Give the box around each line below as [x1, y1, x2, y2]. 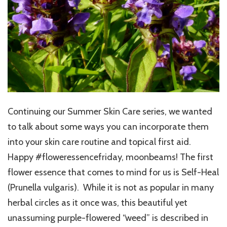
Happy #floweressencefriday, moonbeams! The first [8, 151, 213, 163]
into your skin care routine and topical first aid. [8, 136, 193, 147]
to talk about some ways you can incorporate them [8, 121, 209, 132]
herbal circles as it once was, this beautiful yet [8, 197, 187, 208]
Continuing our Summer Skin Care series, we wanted [8, 105, 212, 117]
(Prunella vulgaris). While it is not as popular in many [8, 181, 214, 193]
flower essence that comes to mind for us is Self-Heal [8, 166, 219, 178]
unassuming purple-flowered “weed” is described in [8, 212, 208, 223]
